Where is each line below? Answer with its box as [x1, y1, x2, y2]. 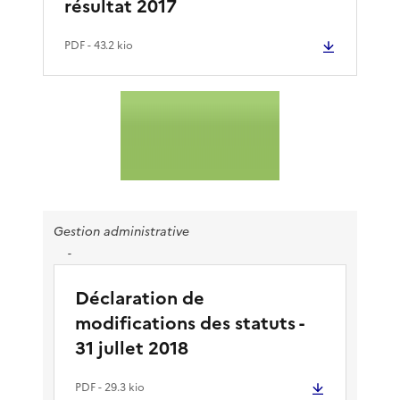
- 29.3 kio [96, 379, 145, 396]
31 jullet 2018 [75, 334, 188, 362]
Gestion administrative [54, 221, 189, 241]
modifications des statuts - [75, 309, 304, 337]
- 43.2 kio [85, 37, 133, 54]
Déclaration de [75, 284, 204, 312]
